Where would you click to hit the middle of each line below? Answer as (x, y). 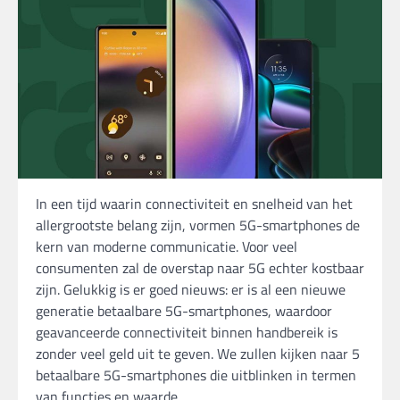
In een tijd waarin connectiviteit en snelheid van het (194, 204)
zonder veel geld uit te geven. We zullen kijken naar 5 (198, 354)
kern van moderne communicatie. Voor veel (167, 247)
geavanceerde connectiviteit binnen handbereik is (187, 333)
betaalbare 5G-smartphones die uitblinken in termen (196, 375)
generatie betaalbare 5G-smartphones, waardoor (184, 311)
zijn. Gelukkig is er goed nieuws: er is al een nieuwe (191, 290)
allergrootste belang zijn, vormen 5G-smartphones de (198, 225)
